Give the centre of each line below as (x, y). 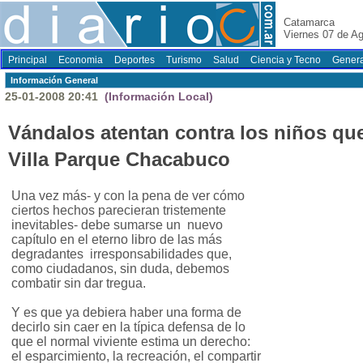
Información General (54, 80)
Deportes (135, 60)
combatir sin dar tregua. (79, 284)
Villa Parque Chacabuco (119, 160)
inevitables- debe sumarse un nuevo (117, 225)
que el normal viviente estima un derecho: (131, 342)
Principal (28, 60)
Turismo (184, 60)
